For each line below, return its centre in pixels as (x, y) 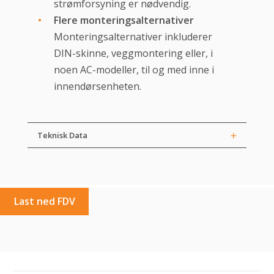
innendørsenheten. (97, 87)
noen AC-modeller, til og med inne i (134, 70)
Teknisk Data (62, 135)
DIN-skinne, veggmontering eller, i (133, 54)
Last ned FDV (44, 202)
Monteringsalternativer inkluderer (133, 37)
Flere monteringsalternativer (124, 20)
